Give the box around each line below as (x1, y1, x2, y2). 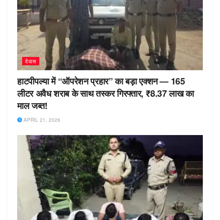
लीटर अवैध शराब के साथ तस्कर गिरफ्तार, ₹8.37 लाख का (17, 87, 194, 100)
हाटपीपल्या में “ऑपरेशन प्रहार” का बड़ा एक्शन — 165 (17, 75, 185, 88)
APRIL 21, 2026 (22, 116, 60, 124)
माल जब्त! (17, 99, 48, 112)
